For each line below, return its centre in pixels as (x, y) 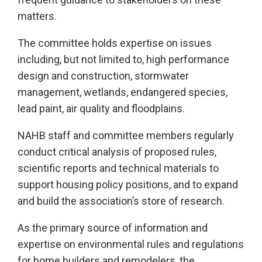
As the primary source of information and (113, 228)
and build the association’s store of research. (121, 201)
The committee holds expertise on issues (115, 43)
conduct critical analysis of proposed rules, (117, 152)
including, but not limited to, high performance (123, 59)
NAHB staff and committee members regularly (126, 135)
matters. (37, 16)
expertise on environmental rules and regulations (131, 244)
